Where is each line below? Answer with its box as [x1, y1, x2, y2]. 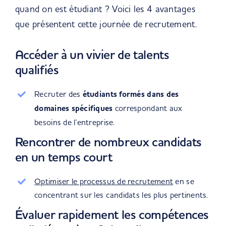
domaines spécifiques [34, 103, 113, 114]
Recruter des [34, 89, 83, 99]
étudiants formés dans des [82, 89, 179, 100]
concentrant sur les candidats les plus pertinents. [34, 190, 208, 200]
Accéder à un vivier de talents [15, 46, 169, 63]
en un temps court [15, 149, 112, 165]
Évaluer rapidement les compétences [15, 206, 209, 222]
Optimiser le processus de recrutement [34, 176, 174, 186]
